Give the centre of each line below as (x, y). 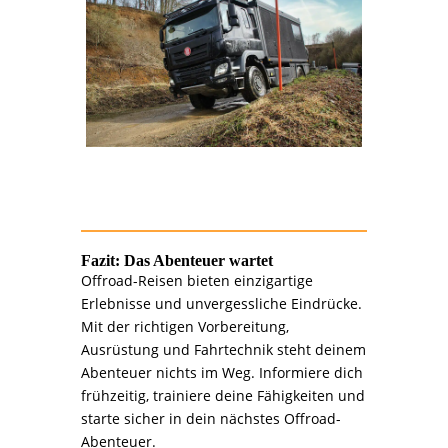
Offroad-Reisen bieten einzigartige (196, 280)
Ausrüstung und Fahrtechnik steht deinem (223, 349)
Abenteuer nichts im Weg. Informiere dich (221, 372)
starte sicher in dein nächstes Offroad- (210, 418)
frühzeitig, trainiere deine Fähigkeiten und (222, 395)
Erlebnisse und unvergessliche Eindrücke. (221, 303)
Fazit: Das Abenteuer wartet (176, 260)
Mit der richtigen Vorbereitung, (184, 326)
